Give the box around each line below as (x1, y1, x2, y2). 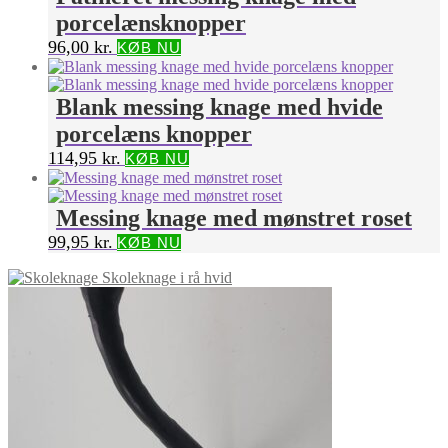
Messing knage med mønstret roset (56, 205, 412, 232)
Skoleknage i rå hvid (102, 269, 232, 287)
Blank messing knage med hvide (56, 94, 383, 121)
